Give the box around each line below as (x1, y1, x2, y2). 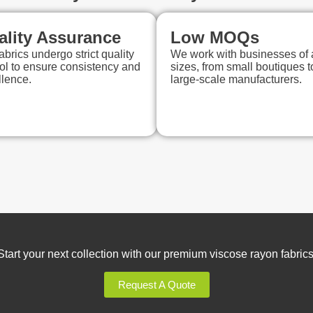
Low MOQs (170, 28, 259, 48)
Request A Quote (117, 279, 196, 291)
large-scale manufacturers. (170, 73, 302, 86)
